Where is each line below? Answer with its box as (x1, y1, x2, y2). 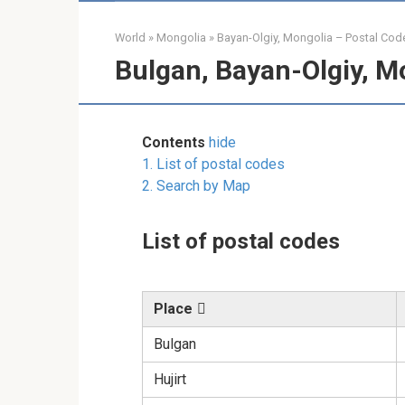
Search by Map (156, 177, 250, 194)
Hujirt (154, 371, 186, 388)
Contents (142, 134, 205, 151)
